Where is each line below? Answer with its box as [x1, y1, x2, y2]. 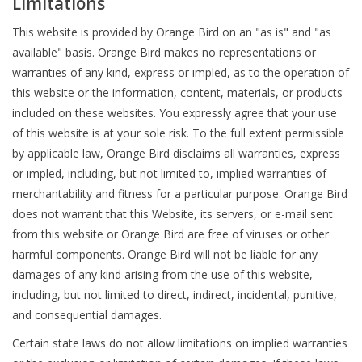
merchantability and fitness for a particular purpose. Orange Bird [12, 185, 347, 201]
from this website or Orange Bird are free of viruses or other [12, 225, 329, 242]
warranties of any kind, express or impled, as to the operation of [12, 64, 349, 80]
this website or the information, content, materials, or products [12, 84, 343, 100]
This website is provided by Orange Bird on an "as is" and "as [12, 23, 331, 40]
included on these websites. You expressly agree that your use [12, 104, 337, 120]
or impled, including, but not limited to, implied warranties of [12, 165, 326, 181]
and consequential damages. [12, 306, 162, 322]
